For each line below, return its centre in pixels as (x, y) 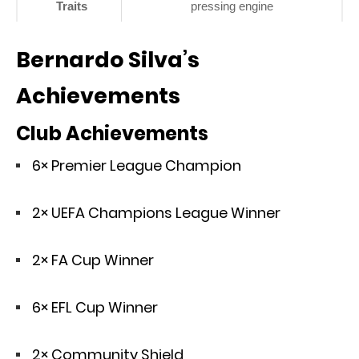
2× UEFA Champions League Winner (156, 212)
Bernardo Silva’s (108, 59)
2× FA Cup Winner (93, 260)
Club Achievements (112, 133)
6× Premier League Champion (137, 165)
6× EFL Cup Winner (95, 307)
